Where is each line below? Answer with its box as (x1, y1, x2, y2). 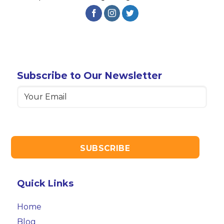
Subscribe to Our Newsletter (16, 69, 162, 81)
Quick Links (16, 177, 73, 189)
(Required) (37, 85, 78, 95)
